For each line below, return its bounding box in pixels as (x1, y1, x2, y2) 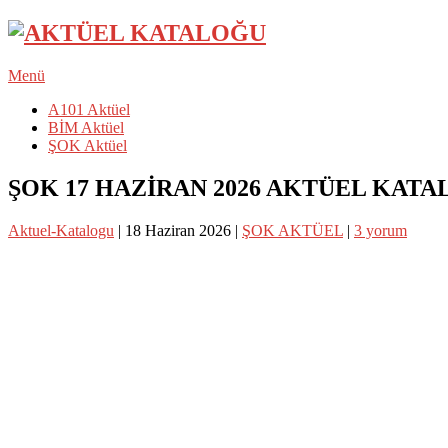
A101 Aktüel (48, 100, 130, 118)
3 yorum (354, 221, 407, 239)
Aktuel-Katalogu (8, 221, 114, 239)
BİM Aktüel (48, 118, 124, 136)
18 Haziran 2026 (125, 221, 231, 239)
